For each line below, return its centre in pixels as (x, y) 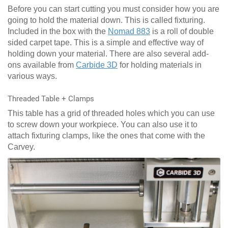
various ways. (32, 76)
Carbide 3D (97, 65)
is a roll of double (182, 32)
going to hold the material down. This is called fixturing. (106, 20)
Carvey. (21, 147)
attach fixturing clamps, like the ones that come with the (106, 136)
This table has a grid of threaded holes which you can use (111, 113)
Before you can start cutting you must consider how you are (113, 9)
